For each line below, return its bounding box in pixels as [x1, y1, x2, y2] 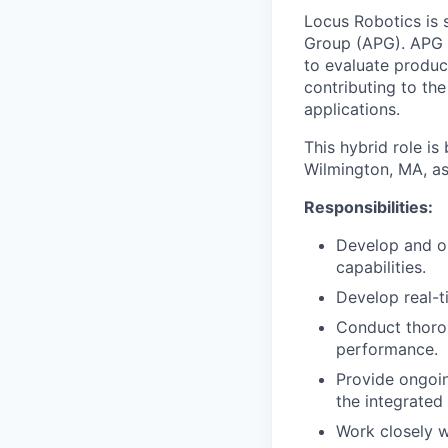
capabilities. [336, 257, 426, 277]
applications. [304, 99, 400, 119]
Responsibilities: [304, 197, 433, 217]
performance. [336, 339, 438, 359]
